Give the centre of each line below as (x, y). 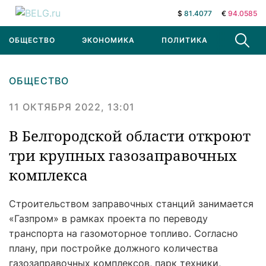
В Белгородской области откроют (130, 136)
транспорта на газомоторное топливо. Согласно (123, 233)
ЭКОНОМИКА (108, 40)
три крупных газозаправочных (123, 155)
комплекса (48, 175)
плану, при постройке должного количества (113, 248)
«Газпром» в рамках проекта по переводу (108, 218)
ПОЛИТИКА (185, 40)
